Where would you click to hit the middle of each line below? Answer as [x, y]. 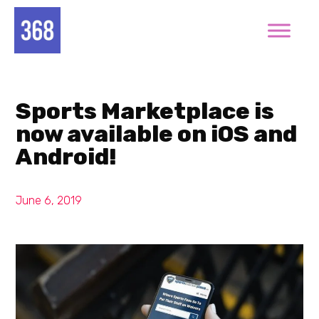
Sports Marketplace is [145, 111]
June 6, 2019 [49, 200]
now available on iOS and [157, 134]
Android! [67, 157]
